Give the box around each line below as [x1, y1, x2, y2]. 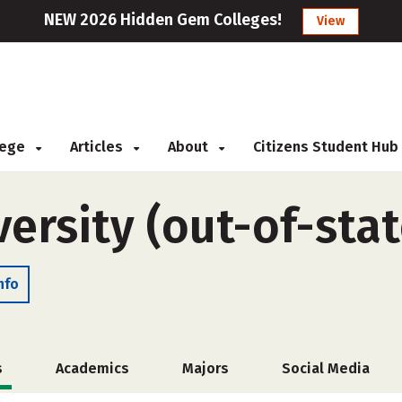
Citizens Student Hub [253, 138, 398, 155]
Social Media [282, 360, 371, 377]
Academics [55, 360, 129, 377]
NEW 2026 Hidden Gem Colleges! [43, 10, 282, 30]
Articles [70, 138, 127, 155]
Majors [182, 360, 229, 377]
